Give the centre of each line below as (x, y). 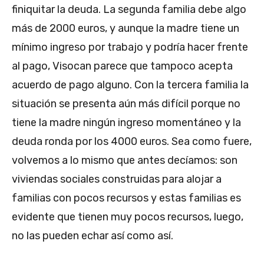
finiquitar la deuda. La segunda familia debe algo (129, 9)
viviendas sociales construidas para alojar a (117, 179)
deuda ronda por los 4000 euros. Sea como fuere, (132, 141)
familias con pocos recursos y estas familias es (126, 198)
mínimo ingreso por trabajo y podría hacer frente (130, 47)
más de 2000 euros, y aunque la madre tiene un (126, 28)
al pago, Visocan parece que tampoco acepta (122, 66)
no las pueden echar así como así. (93, 235)
